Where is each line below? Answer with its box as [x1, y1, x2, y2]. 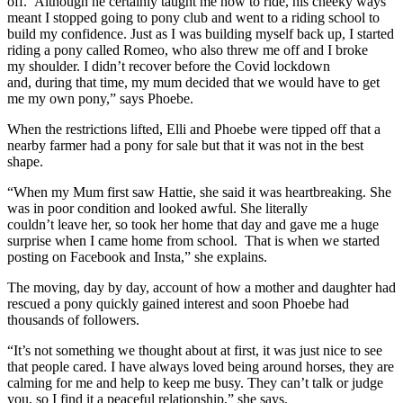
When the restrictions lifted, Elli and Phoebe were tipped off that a [7, 121, 381, 137]
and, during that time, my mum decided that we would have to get [7, 74, 380, 90]
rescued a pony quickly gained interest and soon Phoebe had [7, 295, 349, 311]
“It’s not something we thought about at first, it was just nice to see [7, 342, 382, 358]
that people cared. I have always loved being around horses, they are [7, 358, 394, 374]
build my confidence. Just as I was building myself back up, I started [7, 25, 394, 41]
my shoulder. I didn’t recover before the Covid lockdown [7, 58, 330, 74]
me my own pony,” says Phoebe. [7, 90, 197, 106]
